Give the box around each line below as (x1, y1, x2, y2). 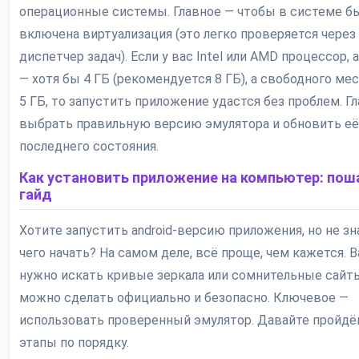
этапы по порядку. (19, 335, 129, 351)
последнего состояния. (19, 139, 159, 155)
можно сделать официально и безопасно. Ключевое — (19, 290, 349, 306)
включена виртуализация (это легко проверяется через (19, 26, 356, 42)
